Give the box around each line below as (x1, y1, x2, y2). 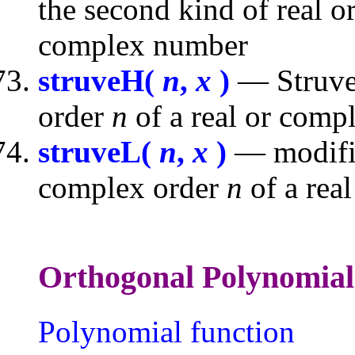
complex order (38, 170, 227, 204)
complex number (38, 27, 248, 62)
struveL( (38, 134, 159, 169)
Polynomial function (38, 315, 295, 349)
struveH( (38, 63, 162, 97)
